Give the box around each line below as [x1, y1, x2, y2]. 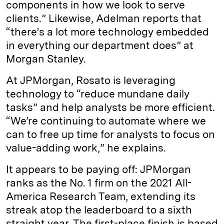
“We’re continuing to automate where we [6, 114, 206, 127]
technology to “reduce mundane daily [6, 87, 189, 100]
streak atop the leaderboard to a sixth [6, 203, 192, 216]
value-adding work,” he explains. [6, 141, 166, 154]
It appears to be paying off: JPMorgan [6, 162, 191, 175]
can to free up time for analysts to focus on [6, 127, 215, 140]
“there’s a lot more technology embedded [6, 25, 209, 38]
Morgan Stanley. [6, 52, 86, 65]
